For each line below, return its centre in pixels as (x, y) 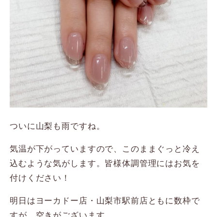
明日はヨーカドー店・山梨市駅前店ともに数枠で (105, 200)
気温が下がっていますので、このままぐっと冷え (105, 148)
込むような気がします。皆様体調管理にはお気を (105, 163)
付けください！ (40, 177)
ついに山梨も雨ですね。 (57, 125)
